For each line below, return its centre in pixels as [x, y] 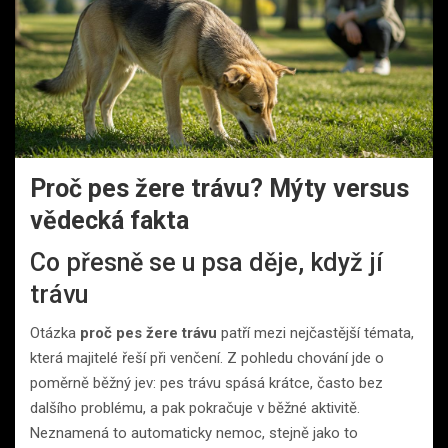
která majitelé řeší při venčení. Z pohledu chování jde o [207, 357]
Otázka [55, 332]
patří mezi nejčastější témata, [315, 332]
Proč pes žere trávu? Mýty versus [219, 188]
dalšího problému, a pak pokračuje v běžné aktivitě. [195, 407]
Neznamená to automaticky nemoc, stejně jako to [194, 432]
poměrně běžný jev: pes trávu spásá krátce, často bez [206, 382]
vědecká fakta [109, 220]
